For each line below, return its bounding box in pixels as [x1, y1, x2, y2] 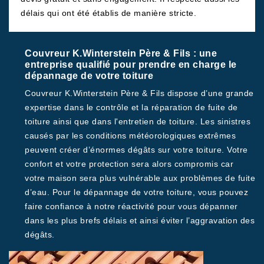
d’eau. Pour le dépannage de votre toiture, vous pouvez [25, 187, 248, 197]
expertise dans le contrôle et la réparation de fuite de [25, 103, 238, 112]
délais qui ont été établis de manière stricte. [21, 8, 196, 18]
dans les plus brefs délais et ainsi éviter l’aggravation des [25, 216, 255, 225]
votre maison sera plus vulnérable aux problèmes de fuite [25, 173, 255, 183]
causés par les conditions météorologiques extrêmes [25, 131, 236, 140]
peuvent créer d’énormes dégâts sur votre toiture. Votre [25, 145, 248, 154]
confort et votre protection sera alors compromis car [25, 159, 233, 169]
